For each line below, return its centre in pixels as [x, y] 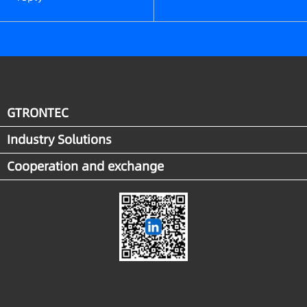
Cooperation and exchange [85, 167]
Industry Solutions [59, 140]
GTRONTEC [38, 113]
